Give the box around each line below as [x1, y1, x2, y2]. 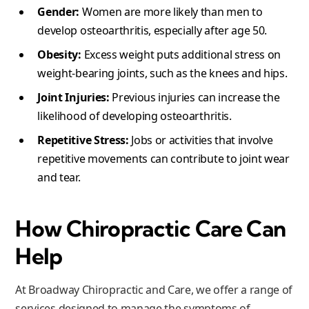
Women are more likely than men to [79, 3, 263, 19]
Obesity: [37, 46, 81, 62]
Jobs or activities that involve [128, 132, 273, 148]
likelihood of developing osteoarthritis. [37, 108, 232, 123]
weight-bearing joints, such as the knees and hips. [37, 65, 288, 81]
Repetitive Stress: [37, 132, 129, 148]
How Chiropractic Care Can [15, 214, 286, 242]
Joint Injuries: [37, 89, 110, 105]
